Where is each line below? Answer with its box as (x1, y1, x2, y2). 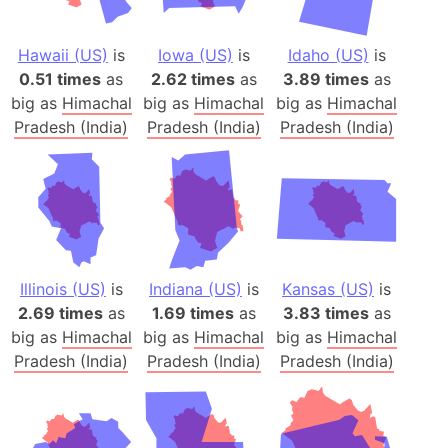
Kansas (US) (282, 279, 375, 300)
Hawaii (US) (17, 44, 108, 65)
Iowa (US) (157, 44, 233, 65)
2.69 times (17, 303, 103, 324)
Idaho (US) (287, 44, 369, 65)
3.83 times (282, 303, 369, 324)
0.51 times (19, 68, 102, 89)
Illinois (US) (19, 279, 106, 300)
